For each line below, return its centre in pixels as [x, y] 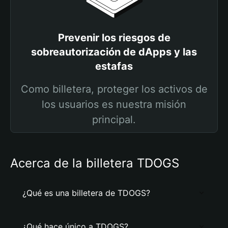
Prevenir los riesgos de [114, 38]
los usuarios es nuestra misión [114, 104]
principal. [114, 120]
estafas [114, 66]
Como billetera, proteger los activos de [114, 89]
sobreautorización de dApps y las [114, 52]
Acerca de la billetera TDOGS [95, 163]
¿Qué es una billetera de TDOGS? [86, 193]
